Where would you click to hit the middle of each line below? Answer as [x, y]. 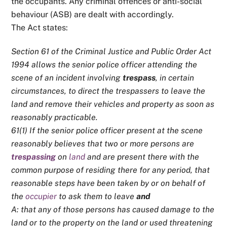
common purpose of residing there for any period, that [111, 170]
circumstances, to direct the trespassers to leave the [108, 91]
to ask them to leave [97, 196]
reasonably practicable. [55, 117]
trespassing [34, 157]
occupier [41, 196]
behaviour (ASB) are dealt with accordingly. [93, 14]
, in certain [175, 78]
